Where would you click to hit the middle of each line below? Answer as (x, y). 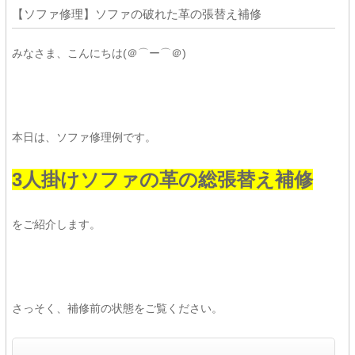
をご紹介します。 (56, 224)
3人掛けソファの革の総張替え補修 (162, 179)
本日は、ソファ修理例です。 (84, 137)
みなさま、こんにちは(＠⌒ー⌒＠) (99, 53)
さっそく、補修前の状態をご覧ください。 (117, 308)
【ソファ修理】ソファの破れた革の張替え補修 (136, 14)
